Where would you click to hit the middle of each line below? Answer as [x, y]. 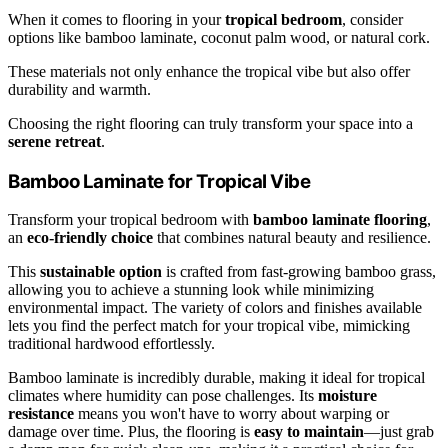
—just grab [399, 432]
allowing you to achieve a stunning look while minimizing [191, 290]
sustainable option [101, 272]
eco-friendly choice [90, 238]
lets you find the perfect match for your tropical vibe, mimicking [209, 326]
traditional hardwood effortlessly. [111, 344]
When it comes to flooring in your [116, 19]
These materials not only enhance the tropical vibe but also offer [209, 71]
